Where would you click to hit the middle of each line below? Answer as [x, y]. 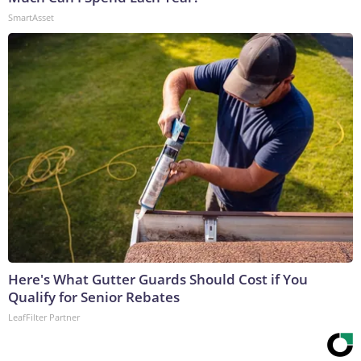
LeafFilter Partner [44, 317]
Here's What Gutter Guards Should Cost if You [158, 280]
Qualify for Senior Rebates [94, 297]
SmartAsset [31, 18]
